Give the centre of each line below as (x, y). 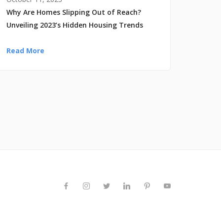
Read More (25, 50)
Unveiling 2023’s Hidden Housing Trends (75, 25)
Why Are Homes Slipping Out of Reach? (74, 12)
